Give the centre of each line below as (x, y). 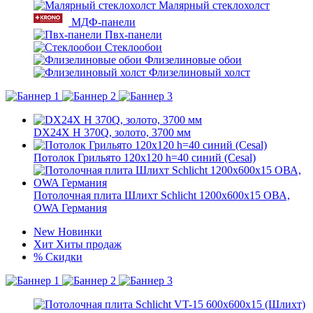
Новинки (80, 232)
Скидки (64, 257)
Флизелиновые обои (193, 60)
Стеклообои (133, 47)
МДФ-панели (103, 22)
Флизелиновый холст (199, 72)
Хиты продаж (89, 244)
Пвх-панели (133, 35)
